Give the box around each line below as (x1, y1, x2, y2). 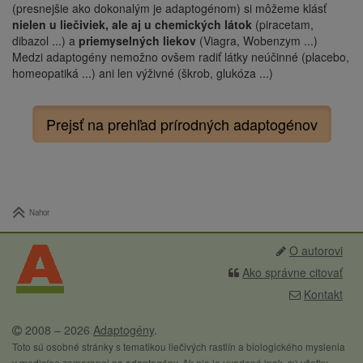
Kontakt (303, 285, 343, 302)
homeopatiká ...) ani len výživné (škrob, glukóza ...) (12, 64, 273, 81)
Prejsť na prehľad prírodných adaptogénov (45, 113, 318, 135)
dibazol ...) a (12, 32, 79, 49)
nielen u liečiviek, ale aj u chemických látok (12, 15, 252, 32)
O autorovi (288, 241, 343, 258)
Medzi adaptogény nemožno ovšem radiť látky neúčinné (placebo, (12, 48, 349, 65)
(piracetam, (252, 15, 314, 32)
